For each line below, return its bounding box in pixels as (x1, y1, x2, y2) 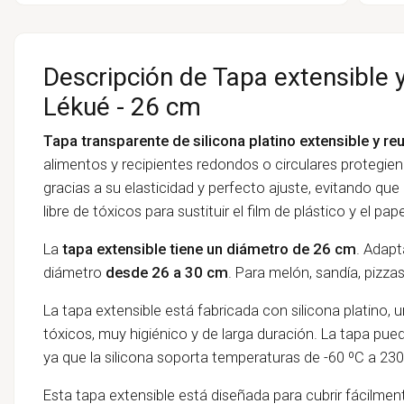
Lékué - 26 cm (42, 91, 201, 122)
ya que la (42, 347, 101, 366)
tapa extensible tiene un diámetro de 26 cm (61, 239, 356, 258)
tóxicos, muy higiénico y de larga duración (42, 324, 314, 343)
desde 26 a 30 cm (105, 262, 228, 281)
